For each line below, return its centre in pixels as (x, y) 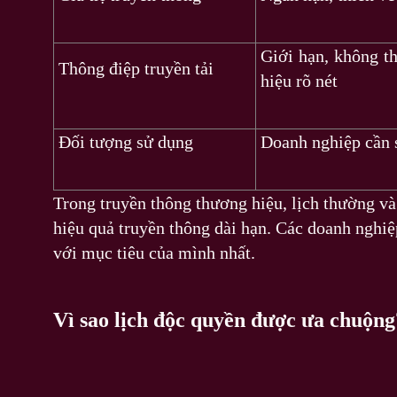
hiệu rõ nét (299, 80)
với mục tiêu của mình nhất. (154, 252)
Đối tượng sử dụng (126, 141)
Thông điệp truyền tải (136, 68)
